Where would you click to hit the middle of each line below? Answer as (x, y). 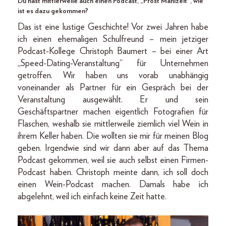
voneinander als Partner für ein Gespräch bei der (113, 88)
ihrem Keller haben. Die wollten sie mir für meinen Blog (113, 136)
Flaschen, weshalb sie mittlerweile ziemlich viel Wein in (113, 124)
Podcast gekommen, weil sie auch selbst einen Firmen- (113, 160)
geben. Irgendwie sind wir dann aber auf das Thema (113, 148)
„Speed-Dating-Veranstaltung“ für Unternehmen (113, 63)
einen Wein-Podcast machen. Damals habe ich (113, 184)
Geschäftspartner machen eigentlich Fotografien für (113, 112)
